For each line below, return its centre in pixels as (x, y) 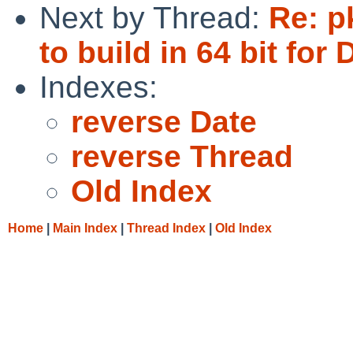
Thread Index (166, 228)
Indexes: (98, 87)
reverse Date (164, 121)
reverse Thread (182, 156)
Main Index (85, 228)
